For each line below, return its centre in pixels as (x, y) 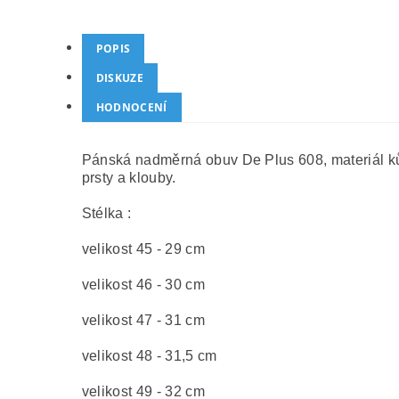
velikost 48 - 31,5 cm (149, 356)
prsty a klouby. (129, 178)
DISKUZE (120, 78)
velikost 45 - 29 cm (143, 249)
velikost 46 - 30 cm (143, 285)
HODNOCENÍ (131, 107)
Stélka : (106, 213)
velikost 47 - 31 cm (143, 320)
